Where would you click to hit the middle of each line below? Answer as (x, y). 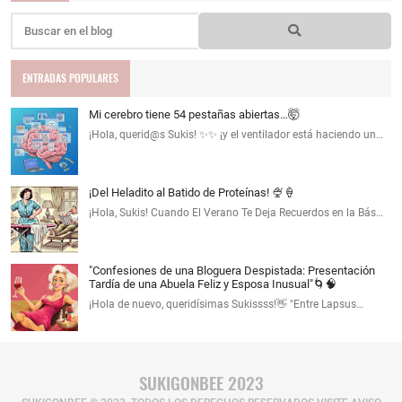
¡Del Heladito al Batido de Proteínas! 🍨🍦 (192, 192)
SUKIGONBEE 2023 (201, 382)
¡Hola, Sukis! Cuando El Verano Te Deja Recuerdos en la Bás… (236, 212)
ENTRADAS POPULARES (71, 78)
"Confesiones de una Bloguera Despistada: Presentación (232, 270)
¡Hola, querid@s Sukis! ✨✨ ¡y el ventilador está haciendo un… (236, 134)
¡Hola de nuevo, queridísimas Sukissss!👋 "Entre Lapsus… (226, 304)
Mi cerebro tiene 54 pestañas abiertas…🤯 (194, 114)
